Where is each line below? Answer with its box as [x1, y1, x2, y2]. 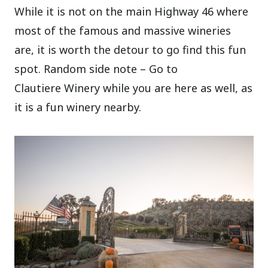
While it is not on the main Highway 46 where [14, 4, 249, 19]
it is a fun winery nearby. [14, 99, 142, 114]
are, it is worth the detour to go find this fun [14, 42, 246, 57]
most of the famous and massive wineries [14, 23, 232, 38]
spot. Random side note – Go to [14, 61, 178, 76]
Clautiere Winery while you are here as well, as [14, 80, 253, 95]
